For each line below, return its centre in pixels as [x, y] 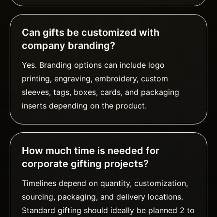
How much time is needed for [91, 151]
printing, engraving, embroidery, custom [95, 79]
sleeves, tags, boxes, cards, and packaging [101, 92]
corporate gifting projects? [85, 164]
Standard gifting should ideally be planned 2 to [108, 210]
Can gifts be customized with [91, 33]
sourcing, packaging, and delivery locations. [102, 197]
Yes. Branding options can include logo [93, 65]
